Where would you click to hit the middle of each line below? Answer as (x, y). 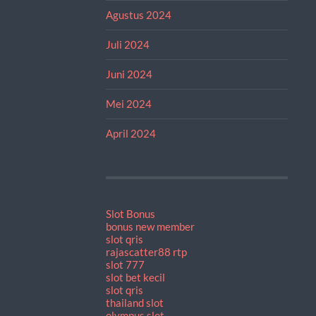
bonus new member (150, 226)
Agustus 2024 (138, 14)
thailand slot (134, 302)
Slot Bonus (130, 213)
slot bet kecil (135, 277)
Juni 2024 (129, 74)
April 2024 (130, 133)
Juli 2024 (127, 44)
